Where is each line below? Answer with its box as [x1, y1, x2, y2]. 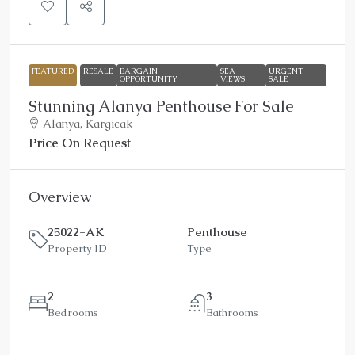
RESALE [83, 65, 113, 76]
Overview [29, 187, 91, 206]
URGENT [268, 65, 303, 76]
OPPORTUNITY [120, 73, 177, 84]
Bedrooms [48, 305, 98, 319]
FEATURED [32, 65, 74, 76]
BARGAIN [120, 65, 158, 76]
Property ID [48, 241, 107, 255]
